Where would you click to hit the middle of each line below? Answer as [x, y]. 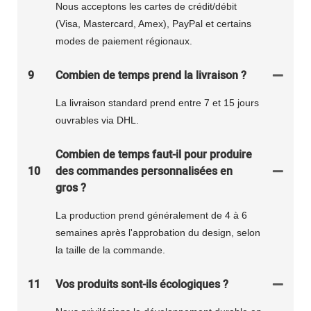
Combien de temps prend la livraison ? [151, 75]
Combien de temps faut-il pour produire [154, 154]
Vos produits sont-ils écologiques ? [142, 284]
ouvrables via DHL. [97, 120]
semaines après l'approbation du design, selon [158, 232]
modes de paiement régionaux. [124, 41]
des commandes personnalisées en [144, 171]
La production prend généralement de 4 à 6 [151, 215]
